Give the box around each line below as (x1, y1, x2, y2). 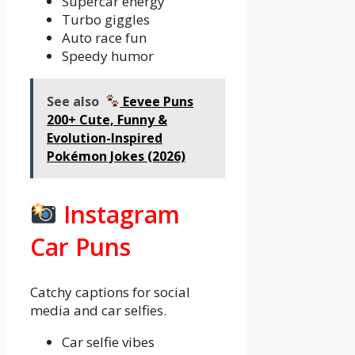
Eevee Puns (120, 92, 194, 110)
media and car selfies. (30, 300, 166, 319)
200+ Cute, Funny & (47, 110, 167, 128)
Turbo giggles (62, 10, 150, 29)
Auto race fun (62, 28, 147, 47)
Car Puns (30, 230, 131, 263)
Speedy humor (62, 46, 154, 65)
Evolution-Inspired (47, 128, 162, 147)
